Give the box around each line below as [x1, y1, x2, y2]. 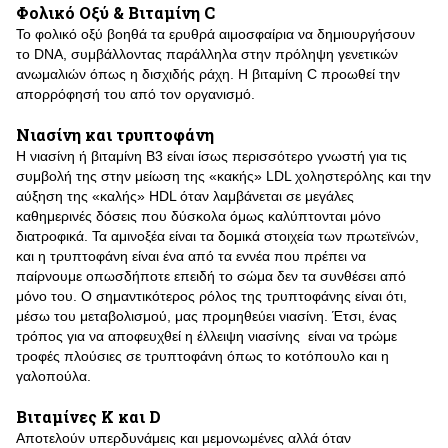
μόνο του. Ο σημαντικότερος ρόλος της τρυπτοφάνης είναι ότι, [16, 288, 407, 304]
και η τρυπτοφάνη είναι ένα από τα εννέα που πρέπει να [16, 248, 366, 264]
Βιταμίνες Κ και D [16, 406, 161, 427]
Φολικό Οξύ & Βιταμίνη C [16, 2, 215, 23]
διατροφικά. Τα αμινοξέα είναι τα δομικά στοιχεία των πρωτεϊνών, [16, 228, 419, 244]
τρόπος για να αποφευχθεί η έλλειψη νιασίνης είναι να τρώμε [16, 328, 397, 344]
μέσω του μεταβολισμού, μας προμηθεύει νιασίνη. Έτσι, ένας [16, 308, 397, 324]
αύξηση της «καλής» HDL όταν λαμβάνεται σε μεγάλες [16, 188, 354, 204]
